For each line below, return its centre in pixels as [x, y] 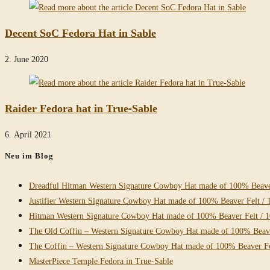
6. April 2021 [28, 134]
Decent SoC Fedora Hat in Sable [80, 33]
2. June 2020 [27, 59]
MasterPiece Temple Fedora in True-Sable [101, 261]
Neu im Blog [29, 156]
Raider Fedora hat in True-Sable [81, 108]
